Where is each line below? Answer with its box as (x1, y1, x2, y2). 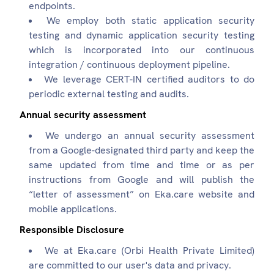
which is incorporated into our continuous (29, 43, 254, 56)
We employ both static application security (46, 14, 254, 27)
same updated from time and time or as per (29, 158, 254, 171)
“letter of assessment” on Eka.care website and (29, 188, 254, 201)
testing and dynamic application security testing (29, 29, 254, 42)
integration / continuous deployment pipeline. (29, 58, 230, 71)
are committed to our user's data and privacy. (29, 259, 231, 272)
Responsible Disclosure (20, 223, 124, 236)
